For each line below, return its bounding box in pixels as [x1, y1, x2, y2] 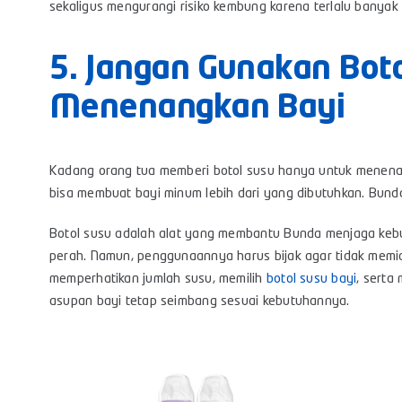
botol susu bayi [266, 273, 357, 287]
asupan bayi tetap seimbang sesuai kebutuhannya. [48, 295, 350, 310]
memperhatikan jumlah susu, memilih [48, 273, 267, 287]
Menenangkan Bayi [48, 92, 345, 126]
